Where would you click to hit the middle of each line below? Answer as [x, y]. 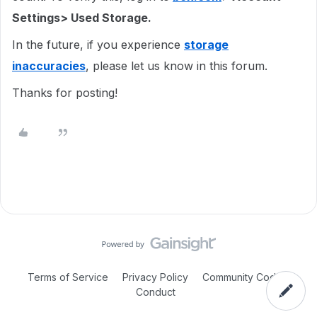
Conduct [156, 292]
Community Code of [249, 277]
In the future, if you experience [98, 45]
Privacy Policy [155, 277]
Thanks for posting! [65, 93]
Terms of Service [68, 277]
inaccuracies [49, 66]
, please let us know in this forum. [178, 66]
